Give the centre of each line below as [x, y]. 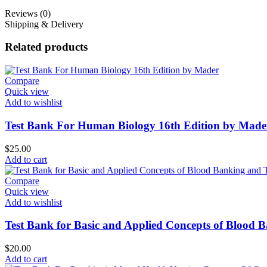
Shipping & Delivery [44, 24]
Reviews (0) [28, 13]
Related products [46, 47]
